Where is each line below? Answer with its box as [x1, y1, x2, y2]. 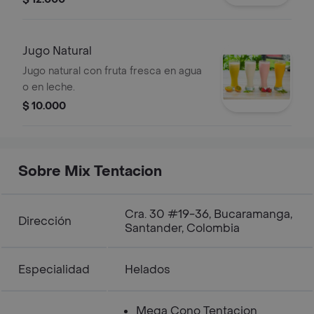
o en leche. [22, 81, 75, 94]
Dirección [18, 214, 71, 228]
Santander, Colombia [125, 221, 240, 235]
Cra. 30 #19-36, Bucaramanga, [125, 207, 292, 221]
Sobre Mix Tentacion [18, 163, 162, 181]
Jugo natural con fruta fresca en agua [22, 64, 202, 78]
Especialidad [18, 262, 90, 277]
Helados [125, 262, 170, 277]
